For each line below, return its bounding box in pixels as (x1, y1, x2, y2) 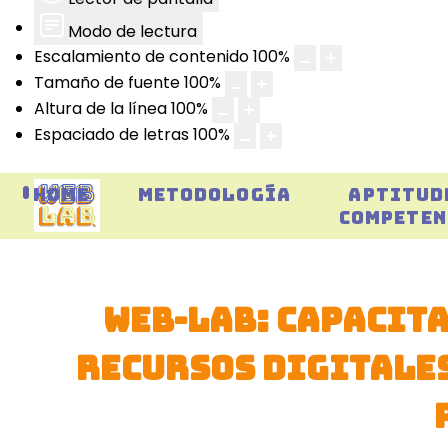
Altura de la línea (34, 97, 167, 121)
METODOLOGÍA (137, 182, 291, 206)
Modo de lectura (68, 19, 197, 43)
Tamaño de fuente (34, 71, 180, 95)
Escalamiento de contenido (34, 45, 249, 69)
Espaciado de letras (34, 123, 189, 147)
